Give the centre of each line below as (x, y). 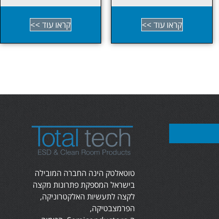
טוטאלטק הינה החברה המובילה (85, 173)
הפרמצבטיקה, (112, 208)
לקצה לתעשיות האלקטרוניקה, (88, 197)
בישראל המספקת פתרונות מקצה (84, 185)
